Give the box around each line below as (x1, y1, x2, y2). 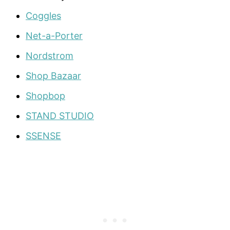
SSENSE (26, 130, 61, 142)
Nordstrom (26, 50, 73, 62)
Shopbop (26, 90, 65, 102)
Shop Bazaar (26, 70, 81, 82)
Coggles (26, 10, 61, 22)
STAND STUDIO (26, 110, 94, 122)
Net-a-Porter (26, 30, 83, 42)
